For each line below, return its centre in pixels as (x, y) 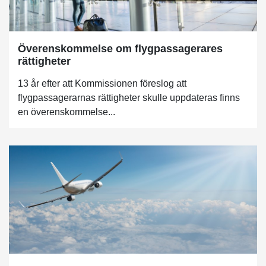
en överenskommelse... (66, 112)
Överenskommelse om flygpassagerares (120, 48)
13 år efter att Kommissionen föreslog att (102, 83)
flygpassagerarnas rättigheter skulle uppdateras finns (129, 97)
